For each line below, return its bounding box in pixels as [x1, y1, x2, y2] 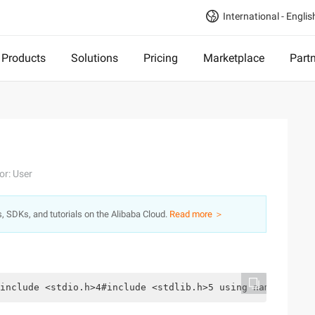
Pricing [143, 51, 178, 65]
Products [1, 51, 46, 65]
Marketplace [203, 51, 264, 65]
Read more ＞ [169, 209, 224, 219]
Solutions [71, 51, 118, 65]
